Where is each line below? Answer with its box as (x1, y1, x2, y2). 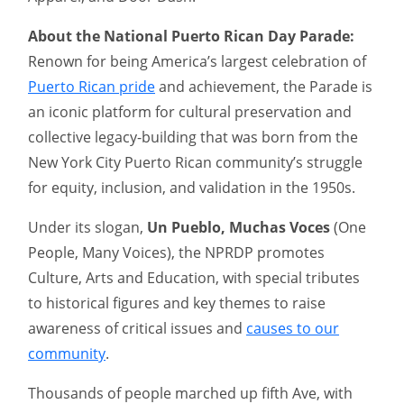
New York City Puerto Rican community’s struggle (28, 152, 363, 173)
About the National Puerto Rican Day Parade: (28, 26, 354, 47)
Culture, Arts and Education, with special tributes (28, 268, 360, 289)
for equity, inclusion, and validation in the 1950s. (28, 178, 355, 198)
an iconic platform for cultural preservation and (28, 102, 352, 123)
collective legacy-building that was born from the (28, 127, 358, 148)
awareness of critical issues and (28, 318, 246, 339)
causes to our (246, 318, 339, 339)
